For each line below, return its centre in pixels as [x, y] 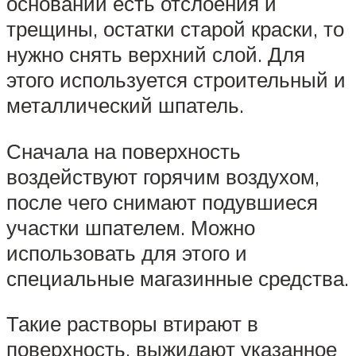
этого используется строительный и [176, 80]
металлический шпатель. [125, 105]
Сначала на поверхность [124, 151]
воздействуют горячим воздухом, [163, 176]
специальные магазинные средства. [178, 278]
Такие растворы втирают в [132, 324]
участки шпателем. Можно [131, 227]
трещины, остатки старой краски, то [175, 29]
